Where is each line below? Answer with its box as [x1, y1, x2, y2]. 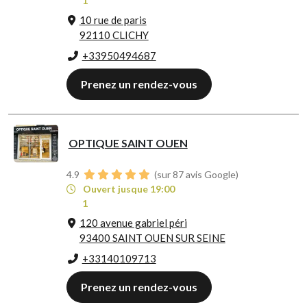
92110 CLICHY [79, 29, 149, 42]
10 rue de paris [79, 14, 147, 27]
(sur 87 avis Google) [151, 169, 238, 181]
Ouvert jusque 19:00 [80, 183, 175, 195]
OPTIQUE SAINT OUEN [68, 136, 188, 150]
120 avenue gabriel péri [79, 217, 187, 230]
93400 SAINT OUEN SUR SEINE [79, 232, 225, 245]
